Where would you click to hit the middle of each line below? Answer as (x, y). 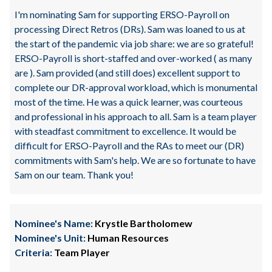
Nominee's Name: (54, 223)
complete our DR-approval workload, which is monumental (136, 87)
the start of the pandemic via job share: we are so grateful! (134, 43)
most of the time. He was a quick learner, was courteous (129, 102)
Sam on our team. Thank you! (74, 175)
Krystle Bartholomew (143, 223)
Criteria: (33, 252)
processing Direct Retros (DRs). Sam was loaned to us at (130, 29)
